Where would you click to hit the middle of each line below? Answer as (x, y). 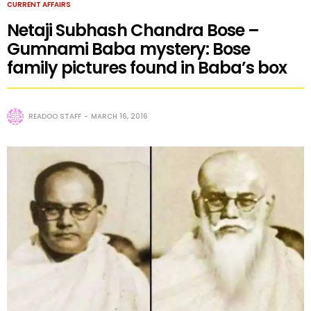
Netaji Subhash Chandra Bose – (133, 30)
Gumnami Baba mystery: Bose (129, 49)
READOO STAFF (55, 116)
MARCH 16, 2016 (119, 116)
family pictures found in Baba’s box (147, 67)
